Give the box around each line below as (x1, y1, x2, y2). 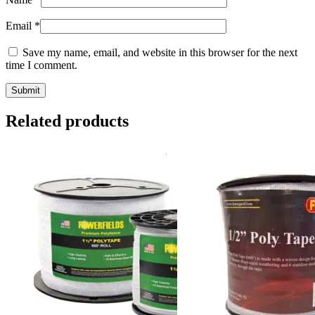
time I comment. (6, 59, 77, 72)
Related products (6, 112, 129, 130)
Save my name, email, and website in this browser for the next (22, 46, 297, 59)
